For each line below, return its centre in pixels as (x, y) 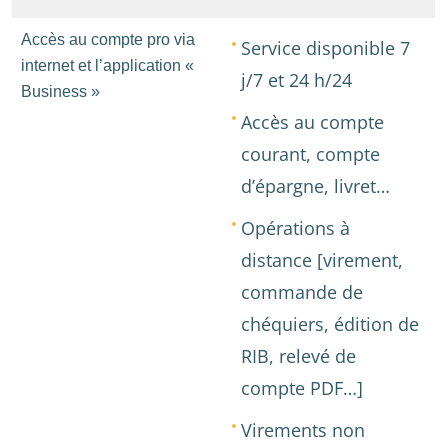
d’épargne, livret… (315, 185)
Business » (60, 91)
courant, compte (310, 153)
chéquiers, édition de (330, 323)
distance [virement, (322, 259)
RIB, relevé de (298, 355)
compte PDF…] (302, 387)
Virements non (303, 429)
